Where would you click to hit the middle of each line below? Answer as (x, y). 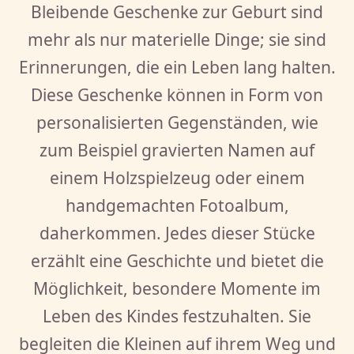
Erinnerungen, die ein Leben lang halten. (177, 67)
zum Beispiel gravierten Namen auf (177, 150)
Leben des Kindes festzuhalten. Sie (177, 316)
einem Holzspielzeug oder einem (177, 177)
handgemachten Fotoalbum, (177, 205)
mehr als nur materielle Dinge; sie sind (177, 39)
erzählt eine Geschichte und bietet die (177, 260)
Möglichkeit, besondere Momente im (177, 288)
